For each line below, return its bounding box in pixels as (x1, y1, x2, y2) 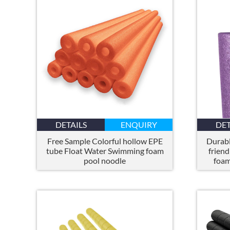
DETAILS (55, 120, 87, 130)
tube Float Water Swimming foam (46, 146, 164, 156)
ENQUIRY (120, 120, 157, 130)
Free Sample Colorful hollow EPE (47, 136, 163, 146)
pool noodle (84, 156, 126, 166)
